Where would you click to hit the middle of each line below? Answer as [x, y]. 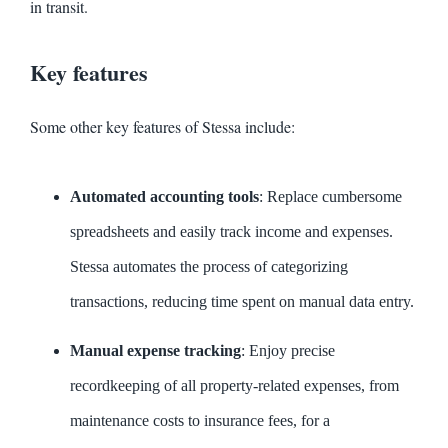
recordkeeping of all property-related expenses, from [234, 385]
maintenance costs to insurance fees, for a [200, 420]
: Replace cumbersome [330, 196]
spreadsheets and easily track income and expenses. [231, 231]
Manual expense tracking [155, 350]
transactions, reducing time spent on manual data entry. [242, 301]
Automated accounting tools [164, 196]
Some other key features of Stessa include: [162, 126]
